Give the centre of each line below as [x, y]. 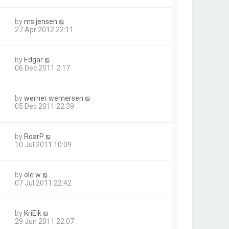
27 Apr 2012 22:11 [44, 30]
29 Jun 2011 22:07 [44, 222]
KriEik [33, 213]
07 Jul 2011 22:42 [43, 183]
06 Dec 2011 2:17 [42, 68]
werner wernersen [54, 98]
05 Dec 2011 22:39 [44, 107]
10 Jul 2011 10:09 [43, 145]
